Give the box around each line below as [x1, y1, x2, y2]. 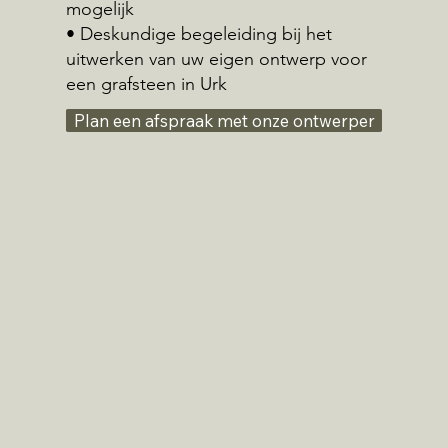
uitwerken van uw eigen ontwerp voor [65, 47, 367, 70]
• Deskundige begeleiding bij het [65, 22, 332, 45]
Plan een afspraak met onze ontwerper [73, 110, 375, 132]
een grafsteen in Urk [65, 72, 227, 95]
